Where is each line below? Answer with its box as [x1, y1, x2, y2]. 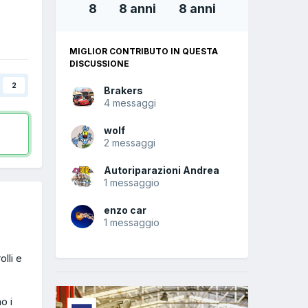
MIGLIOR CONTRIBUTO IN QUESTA [69, 46, 218, 57]
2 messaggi [104, 137, 155, 149]
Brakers [104, 85, 143, 97]
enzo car [104, 204, 146, 217]
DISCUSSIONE [69, 58, 129, 69]
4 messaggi [104, 97, 156, 109]
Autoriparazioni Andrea [104, 164, 219, 177]
